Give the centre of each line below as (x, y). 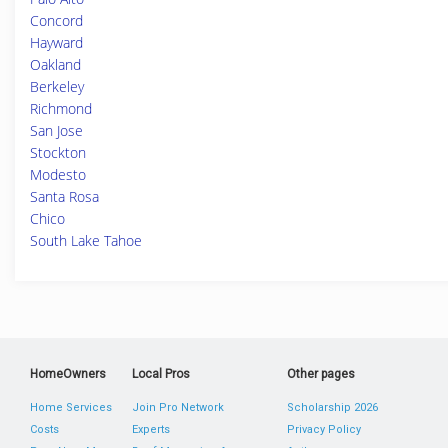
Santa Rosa (64, 196)
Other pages (320, 374)
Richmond (61, 108)
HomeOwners (68, 374)
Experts (151, 429)
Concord (56, 20)
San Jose (56, 130)
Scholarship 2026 (332, 407)
